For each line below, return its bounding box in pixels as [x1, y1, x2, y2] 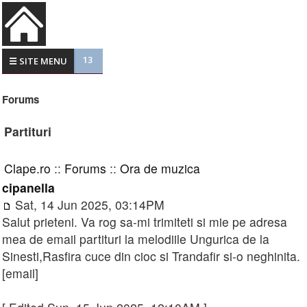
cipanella [2, 179, 55, 197]
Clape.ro [4, 160, 51, 177]
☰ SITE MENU [9, 55, 67, 67]
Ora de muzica [120, 160, 200, 177]
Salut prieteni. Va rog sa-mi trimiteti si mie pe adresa [2, 213, 287, 231]
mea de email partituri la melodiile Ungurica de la [2, 230, 269, 248]
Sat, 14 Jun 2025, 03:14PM [12, 196, 164, 214]
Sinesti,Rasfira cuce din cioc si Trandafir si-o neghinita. [2, 247, 300, 265]
